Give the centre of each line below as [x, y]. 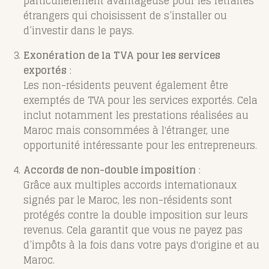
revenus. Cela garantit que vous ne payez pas [133, 230]
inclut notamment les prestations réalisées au [136, 116]
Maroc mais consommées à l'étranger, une [126, 131]
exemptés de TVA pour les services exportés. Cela [141, 101]
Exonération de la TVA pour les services [122, 56]
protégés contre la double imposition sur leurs [136, 215]
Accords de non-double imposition [110, 170]
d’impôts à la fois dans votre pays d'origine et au [141, 245]
